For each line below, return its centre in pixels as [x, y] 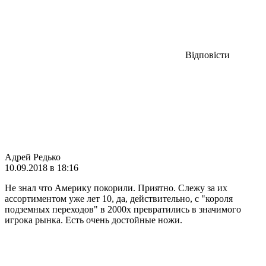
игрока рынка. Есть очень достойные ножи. [94, 220]
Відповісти [208, 55]
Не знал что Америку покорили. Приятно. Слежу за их [116, 188]
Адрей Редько [33, 157]
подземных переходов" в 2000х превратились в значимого [123, 209]
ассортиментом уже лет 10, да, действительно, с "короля [119, 198]
